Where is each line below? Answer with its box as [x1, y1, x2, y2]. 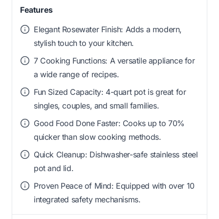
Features [20, 4, 53, 15]
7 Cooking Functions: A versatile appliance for [34, 55, 195, 66]
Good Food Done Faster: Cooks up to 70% [34, 118, 185, 128]
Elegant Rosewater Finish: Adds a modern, [34, 24, 182, 34]
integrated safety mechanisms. [34, 194, 141, 204]
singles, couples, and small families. [34, 100, 159, 110]
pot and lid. [34, 163, 74, 173]
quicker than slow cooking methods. [34, 131, 161, 142]
